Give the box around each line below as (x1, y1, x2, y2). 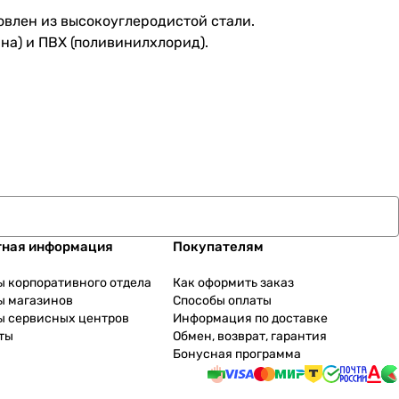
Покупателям (172, 239, 264, 256)
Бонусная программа (172, 346, 301, 362)
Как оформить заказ (172, 275, 294, 291)
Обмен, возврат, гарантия (172, 329, 327, 345)
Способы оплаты (172, 293, 272, 309)
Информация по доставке (172, 311, 328, 327)
